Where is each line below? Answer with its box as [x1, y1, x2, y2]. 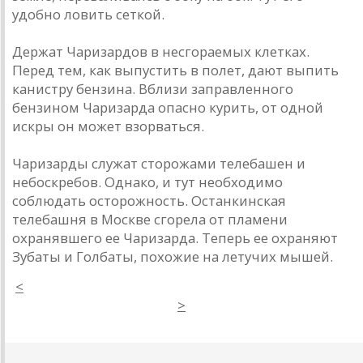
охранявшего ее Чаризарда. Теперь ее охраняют [12, 228, 338, 248]
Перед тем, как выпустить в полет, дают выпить [12, 61, 339, 80]
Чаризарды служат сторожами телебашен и [12, 154, 305, 173]
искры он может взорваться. [12, 117, 204, 136]
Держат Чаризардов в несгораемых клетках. [12, 42, 310, 62]
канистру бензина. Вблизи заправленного [12, 79, 293, 99]
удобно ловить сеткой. [12, 5, 164, 24]
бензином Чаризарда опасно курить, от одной [12, 98, 323, 117]
